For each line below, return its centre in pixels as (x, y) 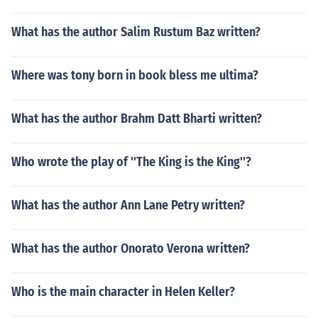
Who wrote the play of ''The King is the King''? (131, 162)
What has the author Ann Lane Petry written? (128, 205)
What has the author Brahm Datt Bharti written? (137, 119)
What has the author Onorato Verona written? (131, 248)
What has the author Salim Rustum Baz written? (136, 32)
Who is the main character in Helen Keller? (123, 292)
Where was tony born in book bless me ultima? (135, 75)
